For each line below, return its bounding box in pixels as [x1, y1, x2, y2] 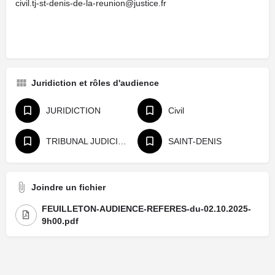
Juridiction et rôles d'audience [31, 78, 159, 88]
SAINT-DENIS [168, 136, 222, 146]
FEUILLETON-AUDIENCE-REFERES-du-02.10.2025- [42, 204, 251, 214]
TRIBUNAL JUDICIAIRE [118, 136, 126, 146]
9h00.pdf [42, 216, 79, 226]
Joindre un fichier [31, 182, 106, 192]
